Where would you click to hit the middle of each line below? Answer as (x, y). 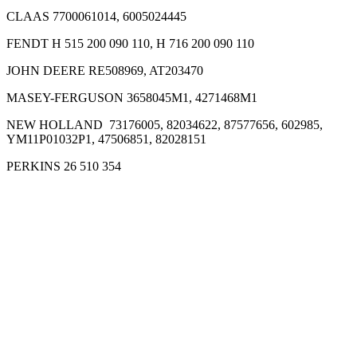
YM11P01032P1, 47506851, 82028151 (106, 139)
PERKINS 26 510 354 (64, 167)
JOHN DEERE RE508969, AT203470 (105, 71)
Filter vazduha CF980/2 (114, 336)
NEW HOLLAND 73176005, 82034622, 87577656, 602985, (165, 125)
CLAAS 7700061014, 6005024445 (96, 17)
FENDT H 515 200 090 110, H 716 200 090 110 (130, 44)
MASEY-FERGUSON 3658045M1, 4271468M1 (132, 98)
